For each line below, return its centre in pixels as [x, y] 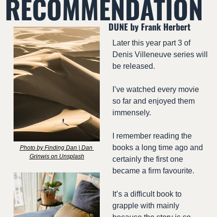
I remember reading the [152, 136]
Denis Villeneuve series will [160, 55]
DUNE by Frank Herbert [149, 27]
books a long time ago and [158, 148]
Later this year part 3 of [151, 43]
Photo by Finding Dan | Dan [56, 148]
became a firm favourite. [153, 171]
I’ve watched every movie [156, 90]
